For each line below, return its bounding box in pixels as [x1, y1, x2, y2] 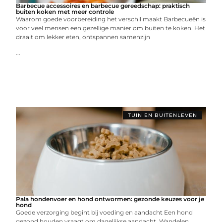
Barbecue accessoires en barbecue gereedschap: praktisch [16, 1, 190, 9]
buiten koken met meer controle [16, 7, 114, 15]
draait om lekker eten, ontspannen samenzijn [16, 33, 151, 41]
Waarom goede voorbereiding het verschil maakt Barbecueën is [16, 15, 206, 23]
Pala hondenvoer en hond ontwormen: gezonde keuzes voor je [16, 195, 205, 203]
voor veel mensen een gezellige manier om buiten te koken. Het [16, 24, 206, 32]
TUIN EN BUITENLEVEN [127, 111, 197, 118]
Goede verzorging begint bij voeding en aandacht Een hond [16, 208, 193, 216]
